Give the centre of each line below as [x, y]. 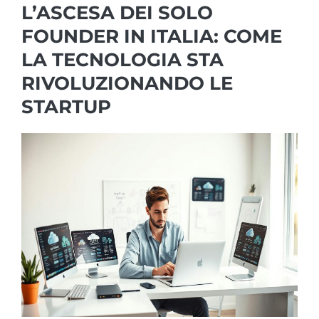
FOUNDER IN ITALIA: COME [152, 36]
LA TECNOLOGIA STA [122, 59]
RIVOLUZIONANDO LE [127, 83]
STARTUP [66, 106]
